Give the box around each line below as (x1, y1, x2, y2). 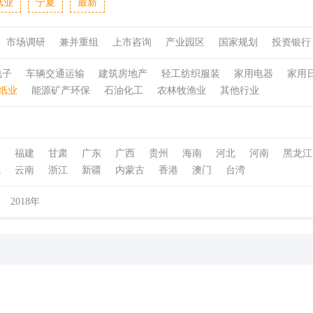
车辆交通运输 (26, 68, 85, 79)
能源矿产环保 (31, 85, 90, 96)
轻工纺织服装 (161, 68, 220, 79)
